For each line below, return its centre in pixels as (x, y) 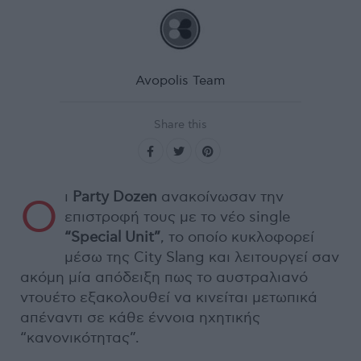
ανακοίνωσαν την (222, 197)
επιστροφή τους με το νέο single (177, 217)
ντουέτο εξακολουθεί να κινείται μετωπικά (169, 297)
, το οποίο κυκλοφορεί (237, 237)
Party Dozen (117, 197)
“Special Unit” (112, 237)
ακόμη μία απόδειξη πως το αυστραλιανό (164, 277)
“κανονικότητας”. (80, 338)
